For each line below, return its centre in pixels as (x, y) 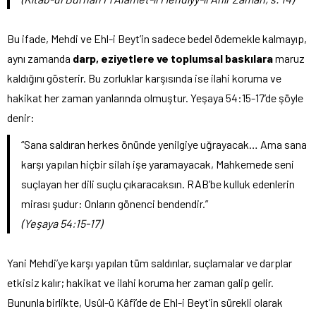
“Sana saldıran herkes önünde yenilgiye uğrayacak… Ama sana (164, 144)
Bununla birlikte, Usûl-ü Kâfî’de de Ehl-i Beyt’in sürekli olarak (145, 302)
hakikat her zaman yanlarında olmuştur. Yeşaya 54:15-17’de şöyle (155, 97)
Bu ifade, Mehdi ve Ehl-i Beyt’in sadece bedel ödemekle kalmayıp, (157, 38)
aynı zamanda (40, 58)
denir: (21, 117)
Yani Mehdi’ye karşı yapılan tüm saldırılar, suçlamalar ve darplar (150, 262)
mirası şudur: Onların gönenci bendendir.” (115, 203)
